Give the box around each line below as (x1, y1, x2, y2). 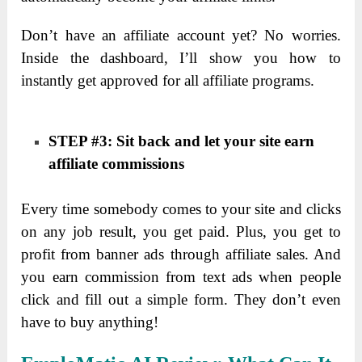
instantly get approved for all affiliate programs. (21, 71, 315, 89)
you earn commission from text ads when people (21, 268, 341, 286)
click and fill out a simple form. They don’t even (21, 291, 341, 309)
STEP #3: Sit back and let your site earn (48, 132, 315, 149)
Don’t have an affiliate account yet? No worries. (21, 26, 341, 44)
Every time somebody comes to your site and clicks (21, 200, 341, 218)
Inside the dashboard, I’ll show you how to (21, 48, 341, 66)
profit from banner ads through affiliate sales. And (21, 246, 341, 263)
